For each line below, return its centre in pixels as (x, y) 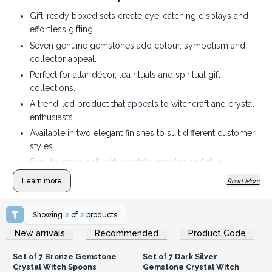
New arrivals (40, 233)
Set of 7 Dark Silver (180, 256)
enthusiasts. (52, 117)
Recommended (127, 233)
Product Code (217, 233)
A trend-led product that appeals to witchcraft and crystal (142, 104)
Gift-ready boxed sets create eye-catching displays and (139, 16)
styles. (42, 147)
